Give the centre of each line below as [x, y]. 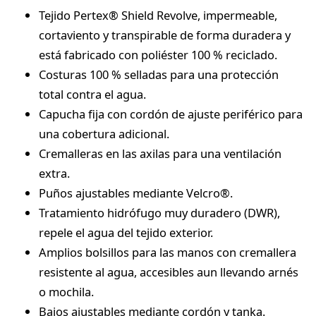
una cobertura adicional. [104, 134]
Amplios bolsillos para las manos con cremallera [168, 252]
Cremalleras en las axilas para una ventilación [160, 153]
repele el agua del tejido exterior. [126, 232]
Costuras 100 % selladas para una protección [159, 74]
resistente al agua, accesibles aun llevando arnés [169, 272]
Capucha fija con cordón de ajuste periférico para [171, 114]
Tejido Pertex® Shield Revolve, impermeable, [158, 15]
